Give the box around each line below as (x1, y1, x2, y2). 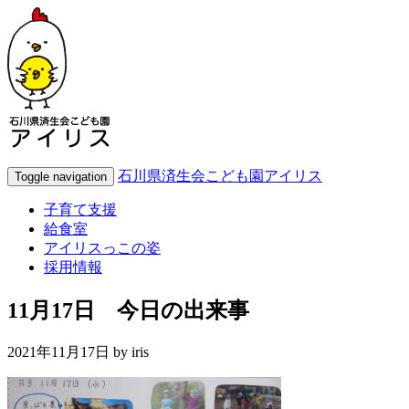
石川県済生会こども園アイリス (118, 168, 322, 184)
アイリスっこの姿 (44, 240, 161, 256)
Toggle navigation (15, 170, 107, 184)
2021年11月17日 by (7, 343, 131, 360)
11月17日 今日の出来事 (7, 298, 249, 322)
